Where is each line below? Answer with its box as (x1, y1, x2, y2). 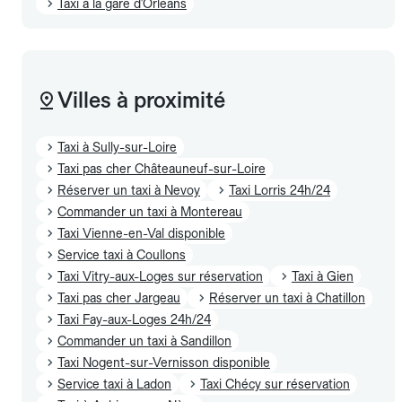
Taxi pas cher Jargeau (57, 290, 180, 305)
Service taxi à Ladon (57, 376, 171, 391)
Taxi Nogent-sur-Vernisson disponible (57, 354, 270, 370)
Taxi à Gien (292, 268, 354, 284)
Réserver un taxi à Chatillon (209, 290, 365, 305)
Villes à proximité (57, 86, 225, 113)
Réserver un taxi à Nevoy (57, 182, 200, 197)
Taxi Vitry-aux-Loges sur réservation (57, 268, 263, 284)
